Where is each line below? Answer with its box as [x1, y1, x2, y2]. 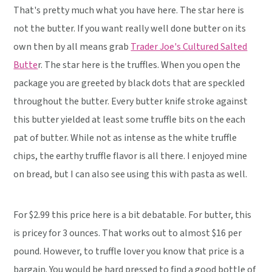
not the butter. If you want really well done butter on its [13, 21, 246, 35]
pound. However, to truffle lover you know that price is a [13, 244, 245, 258]
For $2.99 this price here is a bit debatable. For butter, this [13, 208, 252, 222]
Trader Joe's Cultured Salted [131, 39, 248, 53]
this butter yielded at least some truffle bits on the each [13, 112, 246, 126]
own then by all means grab [13, 39, 131, 53]
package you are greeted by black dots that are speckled [13, 76, 245, 90]
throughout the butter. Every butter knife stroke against [13, 94, 248, 108]
